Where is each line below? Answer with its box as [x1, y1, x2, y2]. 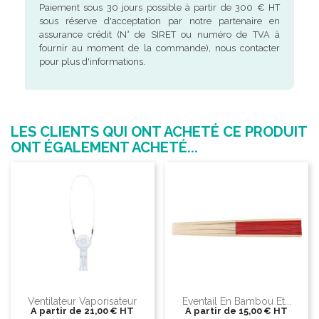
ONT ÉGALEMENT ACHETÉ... [11, 139, 198, 157]
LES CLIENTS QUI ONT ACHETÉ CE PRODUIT [11, 123, 307, 141]
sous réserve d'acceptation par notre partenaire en [38, 16, 281, 27]
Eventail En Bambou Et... [182, 295, 291, 307]
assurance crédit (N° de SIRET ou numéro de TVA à [38, 29, 281, 41]
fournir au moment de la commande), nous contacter [38, 43, 281, 54]
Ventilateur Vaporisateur [28, 295, 137, 307]
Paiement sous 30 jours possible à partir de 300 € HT [38, 2, 281, 14]
